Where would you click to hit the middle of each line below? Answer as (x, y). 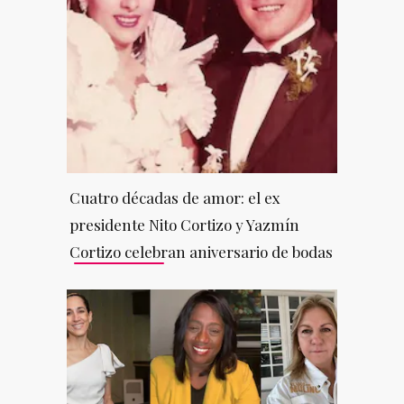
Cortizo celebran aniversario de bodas (201, 251)
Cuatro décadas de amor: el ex (174, 197)
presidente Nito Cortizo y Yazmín (184, 224)
